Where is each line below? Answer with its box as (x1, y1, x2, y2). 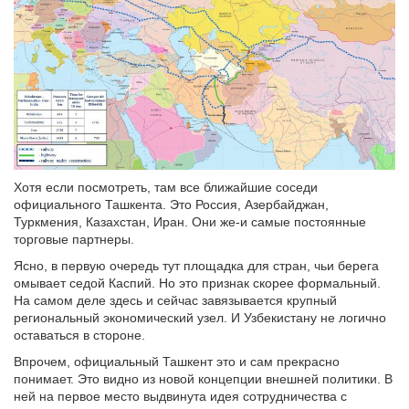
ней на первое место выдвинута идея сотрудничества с (14, 389, 347, 404)
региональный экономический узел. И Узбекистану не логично (14, 310, 386, 326)
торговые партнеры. (14, 232, 134, 247)
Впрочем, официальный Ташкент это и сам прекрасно (14, 354, 340, 370)
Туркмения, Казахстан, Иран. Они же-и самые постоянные (14, 215, 366, 230)
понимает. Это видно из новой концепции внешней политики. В (14, 372, 393, 387)
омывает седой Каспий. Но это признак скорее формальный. (14, 276, 381, 291)
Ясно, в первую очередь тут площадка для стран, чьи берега (14, 258, 379, 274)
